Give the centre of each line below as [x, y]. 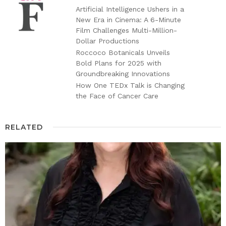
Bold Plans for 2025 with [119, 63]
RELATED [24, 127]
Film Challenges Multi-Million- [126, 30]
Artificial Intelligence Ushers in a [130, 9]
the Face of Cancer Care [117, 96]
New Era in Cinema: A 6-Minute [128, 19]
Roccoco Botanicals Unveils [123, 52]
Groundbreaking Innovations [123, 73]
